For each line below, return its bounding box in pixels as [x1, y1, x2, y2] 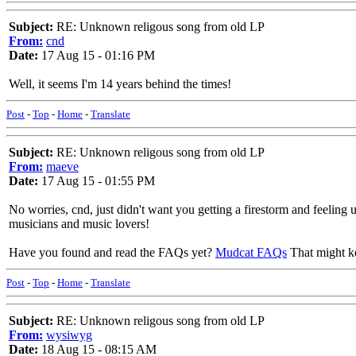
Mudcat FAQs [215, 246, 287, 259]
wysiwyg [46, 328, 92, 342]
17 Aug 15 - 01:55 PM [38, 174, 155, 188]
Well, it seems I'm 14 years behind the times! [9, 77, 231, 91]
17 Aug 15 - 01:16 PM [38, 48, 155, 62]
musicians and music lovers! [9, 217, 149, 230]
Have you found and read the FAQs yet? [9, 246, 215, 259]
